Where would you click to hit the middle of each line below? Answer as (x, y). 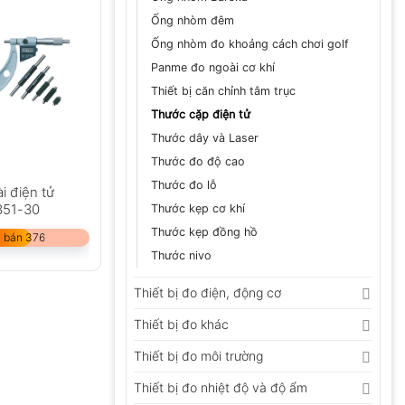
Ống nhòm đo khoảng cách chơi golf (250, 44)
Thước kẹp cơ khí (198, 209)
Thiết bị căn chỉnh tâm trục (223, 91)
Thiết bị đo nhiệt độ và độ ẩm (221, 388)
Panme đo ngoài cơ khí (213, 68)
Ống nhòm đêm (193, 21)
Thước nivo (181, 256)
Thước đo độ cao (198, 162)
